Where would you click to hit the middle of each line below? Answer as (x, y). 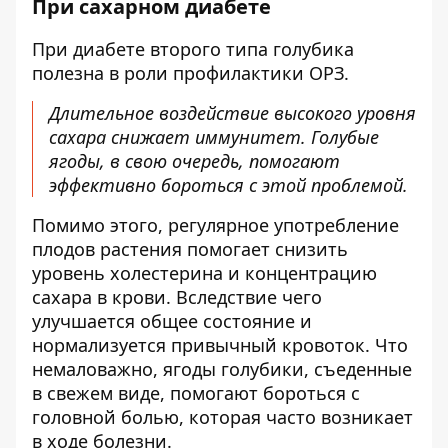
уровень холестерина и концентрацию (204, 273)
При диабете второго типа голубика (193, 49)
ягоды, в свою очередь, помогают (194, 161)
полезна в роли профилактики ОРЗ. (190, 73)
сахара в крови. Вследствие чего (177, 297)
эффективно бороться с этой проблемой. (228, 185)
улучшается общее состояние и (172, 321)
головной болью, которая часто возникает (222, 417)
